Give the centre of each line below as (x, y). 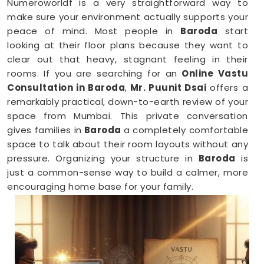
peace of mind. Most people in (94, 31)
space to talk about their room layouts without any (128, 144)
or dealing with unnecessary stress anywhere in (128, 244)
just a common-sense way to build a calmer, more (128, 172)
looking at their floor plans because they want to (128, 45)
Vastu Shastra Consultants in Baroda (116, 208)
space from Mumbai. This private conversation (128, 116)
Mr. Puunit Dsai (167, 88)
